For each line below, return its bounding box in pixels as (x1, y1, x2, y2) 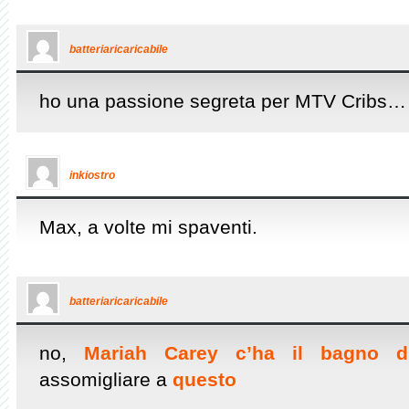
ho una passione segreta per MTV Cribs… (39, 90, 406, 111)
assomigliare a (39, 369, 173, 390)
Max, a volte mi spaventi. (39, 216, 257, 237)
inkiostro (69, 169, 115, 182)
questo (173, 369, 236, 390)
